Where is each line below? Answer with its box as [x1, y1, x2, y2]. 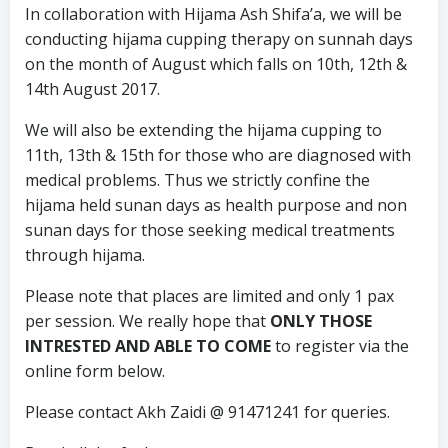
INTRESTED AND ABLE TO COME [25, 335, 275, 357]
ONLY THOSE [270, 310, 372, 332]
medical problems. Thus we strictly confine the [25, 169, 370, 191]
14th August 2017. [25, 78, 160, 100]
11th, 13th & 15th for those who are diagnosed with [25, 144, 411, 166]
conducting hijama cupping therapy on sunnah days [25, 28, 413, 50]
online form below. [25, 360, 165, 382]
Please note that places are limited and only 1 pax [25, 285, 394, 307]
